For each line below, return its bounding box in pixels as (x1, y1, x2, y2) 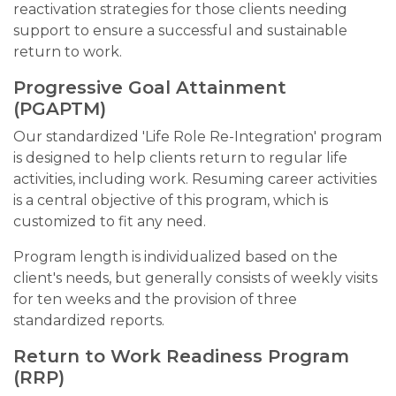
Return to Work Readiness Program (13, 346, 349, 367)
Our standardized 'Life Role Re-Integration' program (13, 128, 382, 145)
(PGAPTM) (13, 98, 106, 119)
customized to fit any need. (13, 213, 206, 230)
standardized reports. (13, 312, 164, 329)
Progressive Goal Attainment (13, 77, 286, 98)
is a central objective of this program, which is (13, 192, 328, 209)
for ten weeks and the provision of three (13, 291, 297, 308)
